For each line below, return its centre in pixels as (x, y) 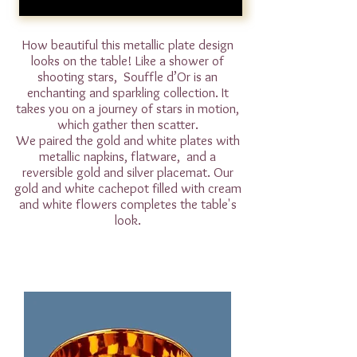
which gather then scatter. (127, 125)
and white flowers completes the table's (127, 204)
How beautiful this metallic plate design (127, 45)
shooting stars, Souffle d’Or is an (127, 77)
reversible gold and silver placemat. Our (127, 173)
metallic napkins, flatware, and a (127, 157)
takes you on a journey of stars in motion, (127, 109)
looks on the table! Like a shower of (127, 61)
